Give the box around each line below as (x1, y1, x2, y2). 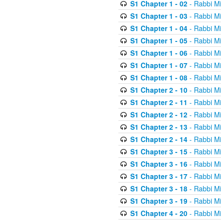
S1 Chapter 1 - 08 (130, 73, 187, 83)
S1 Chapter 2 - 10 (130, 85, 187, 95)
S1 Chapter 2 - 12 (130, 110, 187, 120)
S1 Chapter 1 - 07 (130, 60, 187, 71)
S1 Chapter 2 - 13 (130, 122, 187, 132)
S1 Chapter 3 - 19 (130, 196, 187, 206)
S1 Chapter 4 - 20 (130, 208, 187, 219)
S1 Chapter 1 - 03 (130, 11, 187, 21)
